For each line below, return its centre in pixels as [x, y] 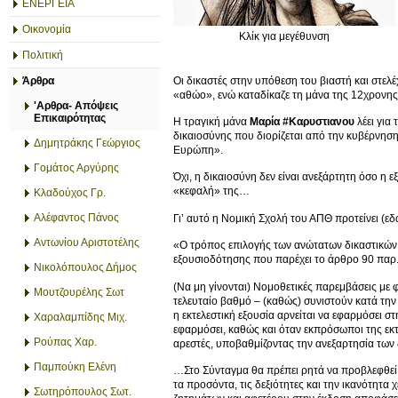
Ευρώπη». [198, 150]
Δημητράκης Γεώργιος [87, 143]
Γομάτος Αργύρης [76, 168]
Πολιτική [43, 55]
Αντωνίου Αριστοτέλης [87, 243]
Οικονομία [47, 29]
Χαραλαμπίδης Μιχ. [80, 317]
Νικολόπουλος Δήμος [85, 267]
